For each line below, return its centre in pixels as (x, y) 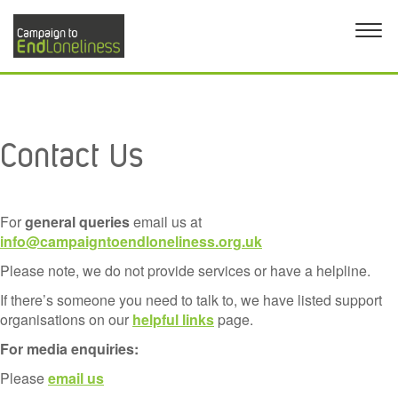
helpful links (173, 320)
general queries (77, 222)
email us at (166, 222)
